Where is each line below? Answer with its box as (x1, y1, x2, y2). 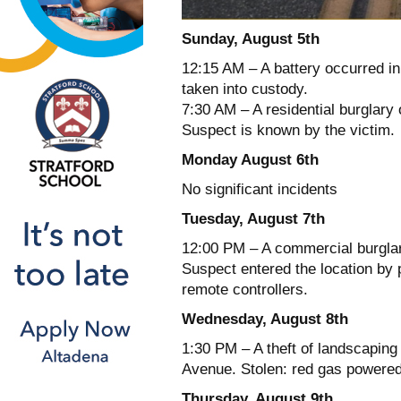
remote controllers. (182, 281, 308, 299)
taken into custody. (182, 81, 308, 98)
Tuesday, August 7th (182, 210, 325, 228)
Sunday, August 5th (182, 30, 320, 48)
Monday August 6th (182, 151, 319, 169)
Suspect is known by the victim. (182, 122, 395, 140)
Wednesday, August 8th (182, 311, 348, 328)
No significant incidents (182, 181, 337, 199)
